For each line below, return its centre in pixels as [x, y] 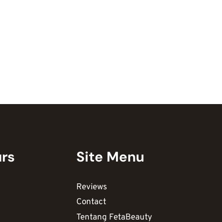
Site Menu [110, 157]
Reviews [92, 187]
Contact [91, 202]
